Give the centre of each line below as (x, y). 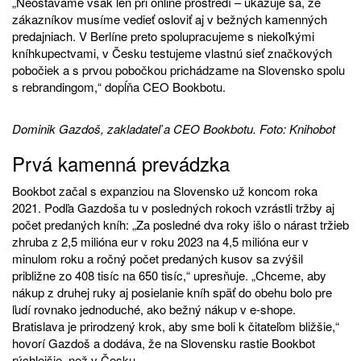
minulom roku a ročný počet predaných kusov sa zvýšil (158, 258)
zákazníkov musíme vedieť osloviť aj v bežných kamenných (170, 19)
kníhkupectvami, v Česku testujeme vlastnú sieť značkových (172, 52)
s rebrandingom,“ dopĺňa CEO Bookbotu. (119, 86)
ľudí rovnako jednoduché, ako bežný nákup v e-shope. (154, 309)
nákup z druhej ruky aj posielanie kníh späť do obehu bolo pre (172, 292)
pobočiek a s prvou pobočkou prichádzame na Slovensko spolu (178, 69)
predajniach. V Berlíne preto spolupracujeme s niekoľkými (163, 35)
